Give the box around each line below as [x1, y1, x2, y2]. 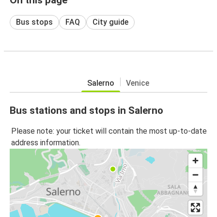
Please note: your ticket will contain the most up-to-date [11, 126, 207, 136]
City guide [93, 17, 128, 27]
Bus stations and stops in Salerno [10, 104, 163, 116]
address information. [11, 138, 80, 148]
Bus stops [16, 17, 53, 27]
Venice [126, 78, 149, 88]
